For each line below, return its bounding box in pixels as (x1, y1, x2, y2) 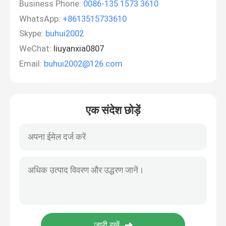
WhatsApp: (19, 13, 61, 24)
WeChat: (19, 43, 52, 54)
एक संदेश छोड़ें (86, 103, 140, 117)
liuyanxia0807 (51, 43, 104, 54)
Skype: (19, 28, 44, 39)
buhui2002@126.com (44, 58, 123, 69)
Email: (19, 58, 42, 69)
